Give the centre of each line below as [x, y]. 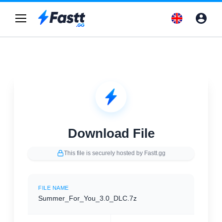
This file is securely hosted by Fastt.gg [114, 153]
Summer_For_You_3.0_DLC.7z [87, 198]
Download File [111, 133]
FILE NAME [54, 188]
